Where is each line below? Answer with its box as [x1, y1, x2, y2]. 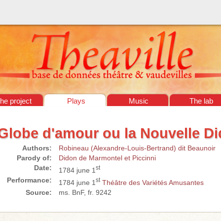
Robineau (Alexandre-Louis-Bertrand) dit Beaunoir [58, 144, 216, 152]
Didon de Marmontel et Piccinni [58, 153, 156, 162]
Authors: [22, 144, 52, 152]
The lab [189, 97, 214, 105]
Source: [25, 188, 52, 196]
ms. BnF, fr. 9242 [58, 188, 111, 196]
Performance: [6, 176, 52, 184]
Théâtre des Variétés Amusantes [102, 178, 204, 186]
